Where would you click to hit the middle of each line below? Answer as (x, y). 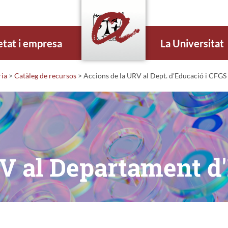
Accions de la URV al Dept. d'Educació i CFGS (154, 75)
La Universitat (192, 43)
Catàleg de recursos (45, 75)
